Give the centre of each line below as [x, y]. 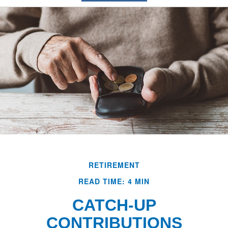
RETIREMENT [114, 165]
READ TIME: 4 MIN [114, 181]
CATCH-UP [114, 205]
